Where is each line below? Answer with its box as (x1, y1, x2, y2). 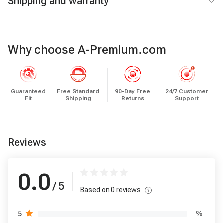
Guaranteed (11, 88, 46, 95)
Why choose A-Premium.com (8, 43, 166, 57)
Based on (80, 186, 111, 194)
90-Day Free (115, 88, 150, 95)
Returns (121, 95, 144, 102)
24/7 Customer (165, 88, 208, 95)
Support (174, 95, 199, 102)
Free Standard (57, 88, 100, 95)
